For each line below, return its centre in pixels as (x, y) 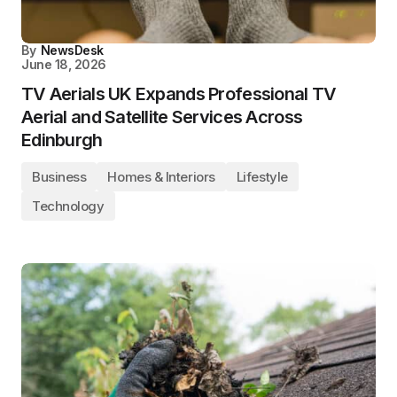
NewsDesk (72, 50)
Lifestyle (262, 176)
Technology (68, 206)
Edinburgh (62, 140)
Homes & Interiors (161, 176)
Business (59, 176)
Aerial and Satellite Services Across (162, 117)
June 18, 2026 (64, 64)
